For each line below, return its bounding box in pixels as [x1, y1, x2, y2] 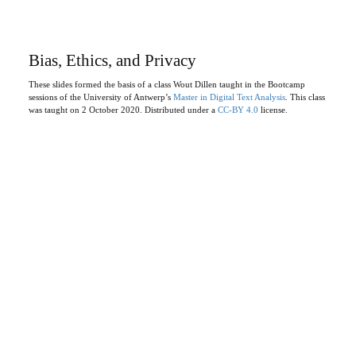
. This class [284, 93, 325, 102]
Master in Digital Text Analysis [172, 93, 285, 102]
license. [257, 106, 288, 114]
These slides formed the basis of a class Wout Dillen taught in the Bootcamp [28, 80, 305, 89]
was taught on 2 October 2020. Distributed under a [28, 106, 218, 114]
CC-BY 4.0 [217, 106, 258, 114]
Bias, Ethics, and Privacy [28, 51, 196, 70]
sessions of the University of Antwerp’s [28, 93, 173, 102]
